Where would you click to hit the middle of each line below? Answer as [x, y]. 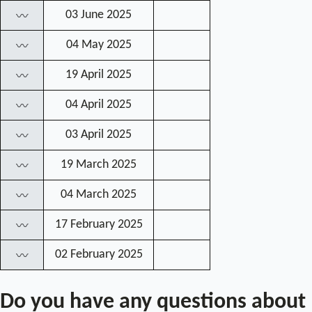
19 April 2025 [99, 75]
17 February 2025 [99, 225]
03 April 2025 [99, 135]
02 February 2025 [99, 255]
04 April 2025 [99, 105]
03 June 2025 [99, 15]
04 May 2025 [99, 45]
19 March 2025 [99, 165]
